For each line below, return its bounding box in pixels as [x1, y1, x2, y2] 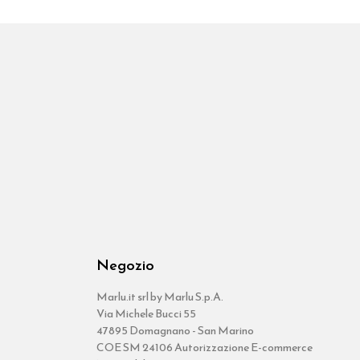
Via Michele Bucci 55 [96, 305, 196, 323]
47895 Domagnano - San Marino [96, 322, 254, 340]
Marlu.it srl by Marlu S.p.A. [96, 288, 223, 306]
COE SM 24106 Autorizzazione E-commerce [96, 339, 313, 357]
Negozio [96, 254, 154, 276]
